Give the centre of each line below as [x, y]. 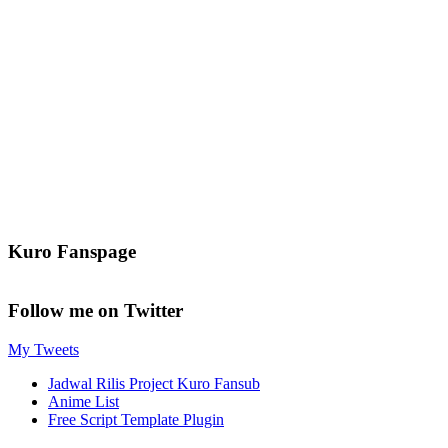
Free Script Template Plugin [136, 420]
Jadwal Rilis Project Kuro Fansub [154, 384]
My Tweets [43, 350]
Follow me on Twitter [95, 311]
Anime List [83, 402]
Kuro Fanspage [72, 252]
